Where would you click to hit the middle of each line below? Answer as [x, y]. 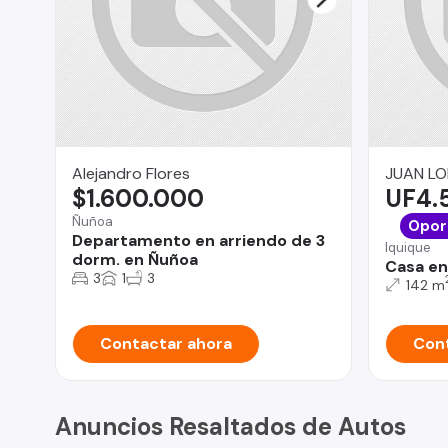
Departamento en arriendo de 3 [198, 240]
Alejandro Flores [131, 173]
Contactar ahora [166, 343]
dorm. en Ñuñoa [135, 259]
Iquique [407, 247]
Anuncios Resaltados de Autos [230, 426]
